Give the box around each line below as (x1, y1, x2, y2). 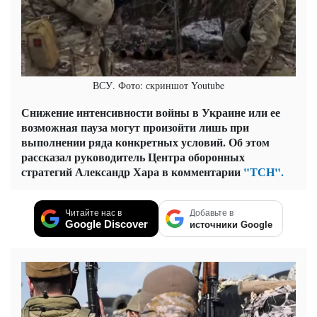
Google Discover (65, 217, 148, 230)
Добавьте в (190, 207, 234, 218)
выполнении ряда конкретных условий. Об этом (21, 133, 270, 150)
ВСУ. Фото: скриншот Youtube (93, 78, 224, 92)
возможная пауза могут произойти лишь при (21, 118, 249, 135)
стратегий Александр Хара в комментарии (21, 163, 243, 180)
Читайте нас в (65, 207, 122, 218)
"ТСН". (243, 163, 284, 180)
